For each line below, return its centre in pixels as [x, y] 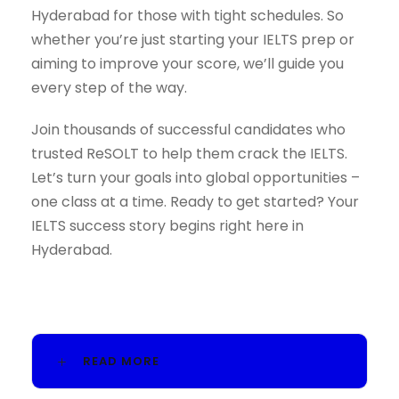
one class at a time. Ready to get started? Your [195, 202]
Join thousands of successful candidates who [188, 130]
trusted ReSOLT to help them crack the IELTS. [189, 154]
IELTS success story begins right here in [167, 226]
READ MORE [121, 362]
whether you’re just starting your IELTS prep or [193, 40]
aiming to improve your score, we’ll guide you [187, 64]
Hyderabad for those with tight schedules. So [187, 16]
